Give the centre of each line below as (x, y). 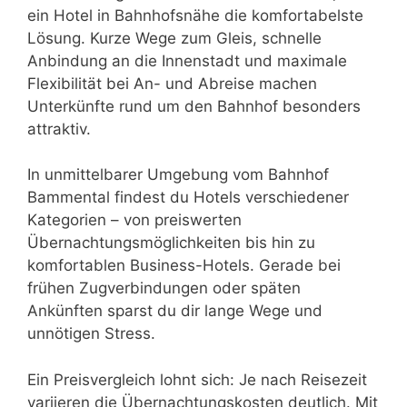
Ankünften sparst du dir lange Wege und (175, 311)
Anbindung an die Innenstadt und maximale (187, 60)
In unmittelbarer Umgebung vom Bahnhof (178, 174)
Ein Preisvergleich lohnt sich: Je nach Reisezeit (197, 379)
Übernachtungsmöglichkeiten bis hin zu (171, 243)
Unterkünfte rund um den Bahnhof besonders (194, 106)
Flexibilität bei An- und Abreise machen (172, 83)
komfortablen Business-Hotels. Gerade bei (184, 265)
